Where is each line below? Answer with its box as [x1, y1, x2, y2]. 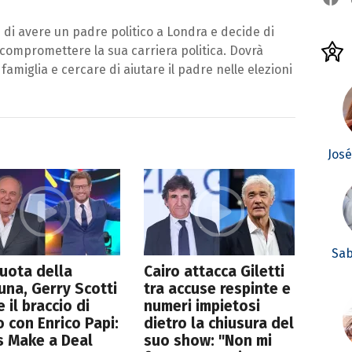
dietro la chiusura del [144, 313, 295, 332]
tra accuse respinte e [144, 279, 291, 298]
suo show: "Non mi [144, 331, 273, 350]
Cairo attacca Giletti [144, 262, 285, 280]
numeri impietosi [144, 296, 261, 315]
